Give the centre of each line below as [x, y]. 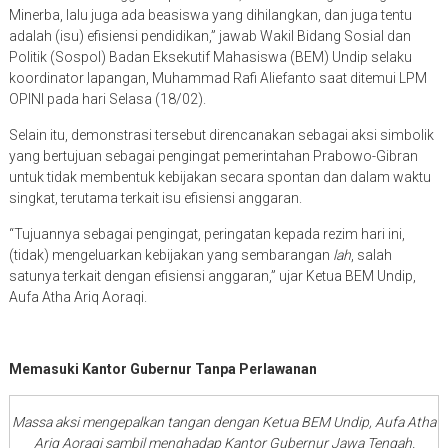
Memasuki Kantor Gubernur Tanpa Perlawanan [162, 369]
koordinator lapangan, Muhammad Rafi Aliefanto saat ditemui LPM [217, 78]
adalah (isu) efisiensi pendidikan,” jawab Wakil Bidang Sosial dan [209, 36]
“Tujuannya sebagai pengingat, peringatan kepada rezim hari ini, [206, 234]
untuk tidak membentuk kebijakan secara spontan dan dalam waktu [219, 177]
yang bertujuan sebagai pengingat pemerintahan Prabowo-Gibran [213, 156]
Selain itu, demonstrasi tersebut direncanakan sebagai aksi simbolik [221, 135]
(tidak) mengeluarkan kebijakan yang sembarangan [170, 255]
